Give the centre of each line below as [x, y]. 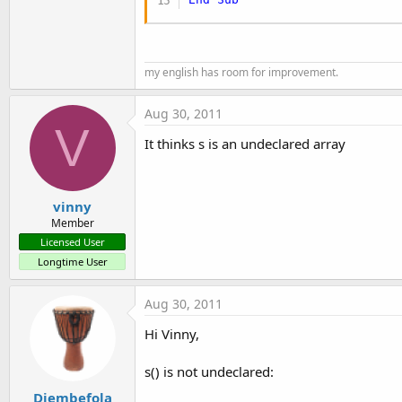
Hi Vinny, [172, 334]
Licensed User [72, 242]
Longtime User [72, 262]
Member [72, 223]
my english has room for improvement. [241, 72]
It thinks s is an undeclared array [245, 143]
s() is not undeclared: [209, 372]
